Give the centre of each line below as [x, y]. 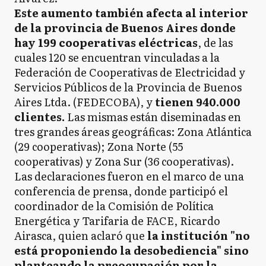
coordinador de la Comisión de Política [114, 206]
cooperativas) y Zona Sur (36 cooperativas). [124, 161]
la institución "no [197, 235]
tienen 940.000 [198, 102]
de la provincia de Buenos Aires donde [125, 28]
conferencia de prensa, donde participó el [121, 191]
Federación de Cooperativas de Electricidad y [130, 72]
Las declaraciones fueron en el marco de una [129, 176]
